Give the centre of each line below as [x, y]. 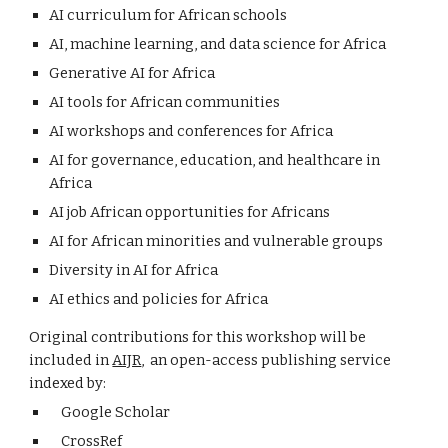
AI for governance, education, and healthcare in [215, 160]
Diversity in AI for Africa [134, 270]
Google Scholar [110, 412]
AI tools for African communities [165, 102]
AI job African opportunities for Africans [190, 212]
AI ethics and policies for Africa [159, 299]
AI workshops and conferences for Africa [191, 131]
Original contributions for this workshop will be [198, 337]
